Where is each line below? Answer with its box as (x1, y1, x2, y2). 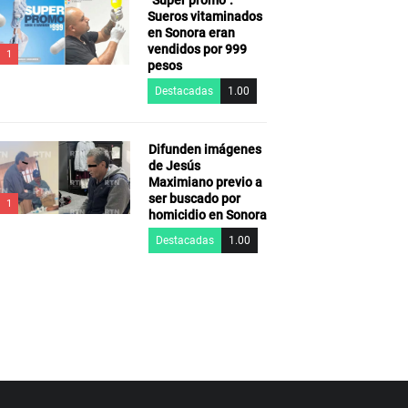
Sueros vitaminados (147, 9, 262, 25)
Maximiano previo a (148, 175, 262, 190)
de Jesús (148, 158, 200, 174)
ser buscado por (148, 191, 240, 207)
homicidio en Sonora (148, 208, 267, 223)
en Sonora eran (147, 25, 235, 41)
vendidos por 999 (147, 42, 247, 57)
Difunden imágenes (148, 142, 261, 158)
